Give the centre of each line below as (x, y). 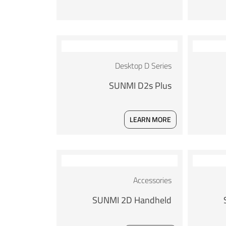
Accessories (152, 180)
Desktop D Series (143, 66)
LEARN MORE (150, 120)
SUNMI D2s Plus (140, 86)
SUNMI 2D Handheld (132, 200)
